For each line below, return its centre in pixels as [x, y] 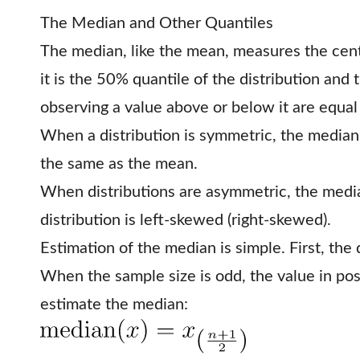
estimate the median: [114, 304]
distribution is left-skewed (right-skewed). [186, 220]
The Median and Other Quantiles [157, 23]
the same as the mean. [119, 164]
